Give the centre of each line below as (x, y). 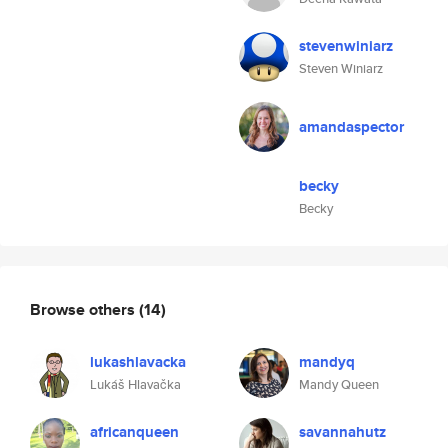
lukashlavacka (138, 362)
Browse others (84, 309)
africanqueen (134, 432)
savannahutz (342, 432)
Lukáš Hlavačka (135, 384)
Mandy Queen (339, 384)
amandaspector (351, 127)
